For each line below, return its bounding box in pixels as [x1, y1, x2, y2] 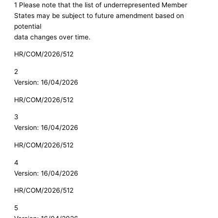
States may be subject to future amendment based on [14, 11, 184, 19]
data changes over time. [14, 33, 91, 41]
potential [14, 22, 42, 30]
